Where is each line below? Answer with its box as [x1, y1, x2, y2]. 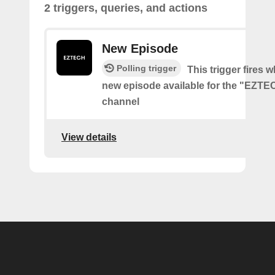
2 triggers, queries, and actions [44, 2, 207, 14]
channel [102, 96, 139, 107]
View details [61, 131, 117, 142]
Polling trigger [117, 63, 176, 73]
